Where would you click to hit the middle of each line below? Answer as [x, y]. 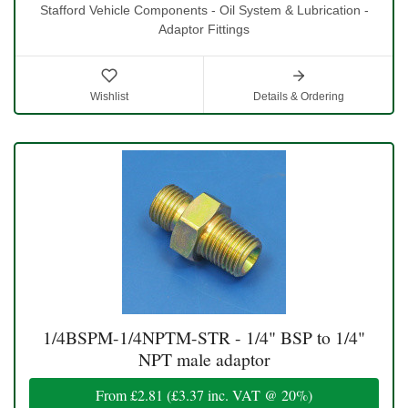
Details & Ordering [298, 97]
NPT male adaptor [204, 360]
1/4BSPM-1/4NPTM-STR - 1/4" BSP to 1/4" [204, 338]
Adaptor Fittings [204, 30]
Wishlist [109, 97]
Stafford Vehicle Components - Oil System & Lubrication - [204, 10]
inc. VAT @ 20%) [258, 395]
